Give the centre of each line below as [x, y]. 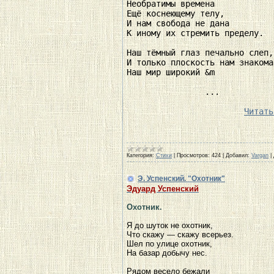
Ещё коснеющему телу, [178, 14]
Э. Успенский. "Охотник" [181, 179]
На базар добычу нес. [167, 253]
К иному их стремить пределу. [198, 33]
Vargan [260, 156]
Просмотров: [193, 156]
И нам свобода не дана [180, 24]
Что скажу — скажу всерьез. [180, 235]
